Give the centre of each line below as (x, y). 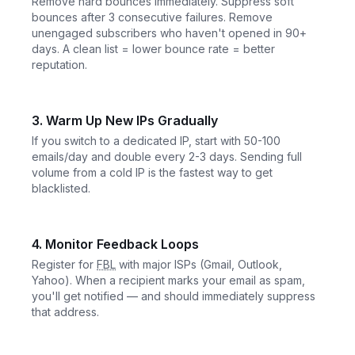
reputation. (59, 64)
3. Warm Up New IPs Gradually (125, 120)
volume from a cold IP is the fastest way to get (152, 172)
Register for (64, 264)
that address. (65, 311)
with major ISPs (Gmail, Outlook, (199, 264)
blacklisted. (61, 188)
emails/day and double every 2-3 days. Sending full (167, 156)
